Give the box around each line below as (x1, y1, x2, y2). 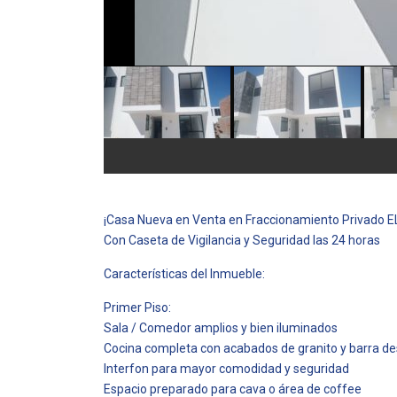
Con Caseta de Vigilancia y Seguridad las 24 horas (104, 233, 380, 247)
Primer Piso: (104, 300, 171, 315)
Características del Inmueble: (104, 267, 265, 281)
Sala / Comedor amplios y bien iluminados (104, 321, 338, 335)
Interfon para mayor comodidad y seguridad (104, 362, 349, 376)
